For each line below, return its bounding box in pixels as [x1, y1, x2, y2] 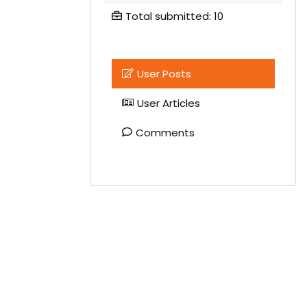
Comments [136, 125, 195, 140]
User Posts [137, 66, 191, 81]
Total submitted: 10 [125, 8, 223, 23]
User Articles [137, 95, 200, 110]
